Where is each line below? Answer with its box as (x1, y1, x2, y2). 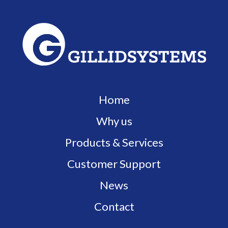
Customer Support (67, 157, 161, 170)
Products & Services (65, 135, 163, 149)
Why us (96, 114, 132, 128)
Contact (94, 199, 134, 213)
